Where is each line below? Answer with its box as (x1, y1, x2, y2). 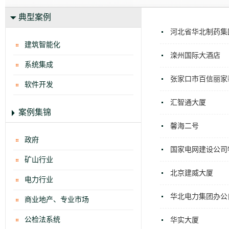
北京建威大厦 (170, 169, 213, 177)
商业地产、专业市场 (25, 196, 89, 203)
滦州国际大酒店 (170, 52, 220, 59)
